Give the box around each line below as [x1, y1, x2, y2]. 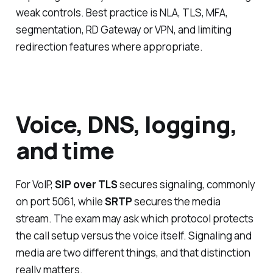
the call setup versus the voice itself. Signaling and [15, 228, 252, 243]
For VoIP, [15, 177, 55, 191]
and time [15, 134, 114, 166]
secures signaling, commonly [117, 177, 255, 191]
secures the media [132, 194, 221, 208]
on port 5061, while [15, 194, 105, 208]
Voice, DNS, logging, [15, 108, 237, 140]
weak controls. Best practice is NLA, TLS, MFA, [15, 5, 228, 19]
